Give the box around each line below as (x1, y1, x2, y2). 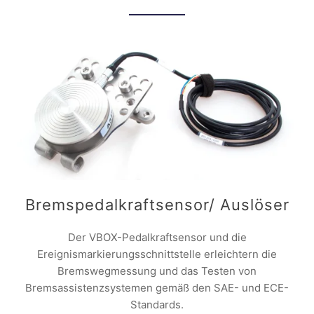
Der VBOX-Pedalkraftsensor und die (67, 230, 247, 244)
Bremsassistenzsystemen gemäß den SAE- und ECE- (25, 280, 289, 294)
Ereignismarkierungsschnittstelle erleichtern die (37, 247, 277, 261)
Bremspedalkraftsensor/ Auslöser (25, 195, 289, 214)
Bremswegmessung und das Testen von (57, 264, 257, 278)
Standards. (130, 297, 184, 311)
